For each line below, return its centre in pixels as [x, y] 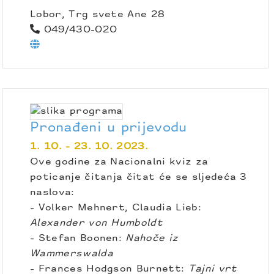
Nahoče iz [152, 239]
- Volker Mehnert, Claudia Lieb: [116, 208]
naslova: [52, 193]
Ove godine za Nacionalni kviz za [119, 162]
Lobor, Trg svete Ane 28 [98, 15]
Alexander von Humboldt [97, 224]
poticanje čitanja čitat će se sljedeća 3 [139, 178]
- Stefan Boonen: [78, 239]
